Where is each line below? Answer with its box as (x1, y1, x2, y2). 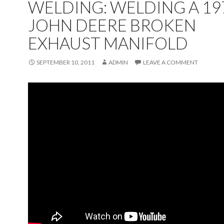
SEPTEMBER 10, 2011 (36, 58, 94, 66)
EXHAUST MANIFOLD (28, 33, 188, 53)
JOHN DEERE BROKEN (28, 15, 196, 35)
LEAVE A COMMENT (143, 58, 198, 66)
